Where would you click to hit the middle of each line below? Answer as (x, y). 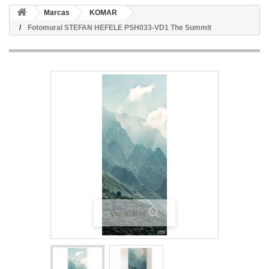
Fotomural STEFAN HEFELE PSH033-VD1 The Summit (119, 28)
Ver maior (128, 213)
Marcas (57, 13)
